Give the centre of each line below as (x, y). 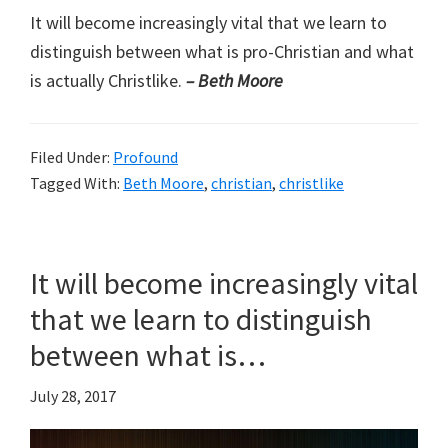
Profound (145, 156)
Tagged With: (76, 182)
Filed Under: (71, 156)
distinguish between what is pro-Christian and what (222, 51)
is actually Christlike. (108, 80)
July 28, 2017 (73, 395)
